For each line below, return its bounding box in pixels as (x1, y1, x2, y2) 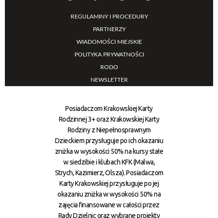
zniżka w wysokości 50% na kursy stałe (54, 147, 163, 156)
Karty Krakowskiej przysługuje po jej (59, 180, 159, 188)
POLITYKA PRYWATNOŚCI (74, 52, 144, 58)
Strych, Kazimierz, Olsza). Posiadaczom (54, 169, 163, 177)
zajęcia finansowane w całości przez (58, 201, 160, 209)
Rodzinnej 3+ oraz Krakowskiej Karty (58, 115, 160, 124)
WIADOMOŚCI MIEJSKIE (76, 39, 142, 45)
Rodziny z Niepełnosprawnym (67, 126, 151, 134)
